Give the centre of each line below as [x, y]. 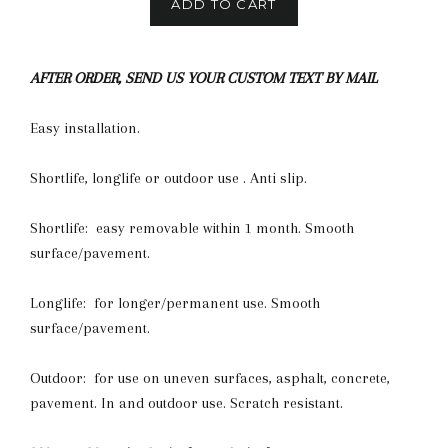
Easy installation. [85, 127]
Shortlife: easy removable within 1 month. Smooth [192, 227]
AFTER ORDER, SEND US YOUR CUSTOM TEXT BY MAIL [203, 77]
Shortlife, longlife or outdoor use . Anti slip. [168, 177]
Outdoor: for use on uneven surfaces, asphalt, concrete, [210, 377]
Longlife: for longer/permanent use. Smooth [175, 302]
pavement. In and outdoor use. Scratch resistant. [186, 402]
